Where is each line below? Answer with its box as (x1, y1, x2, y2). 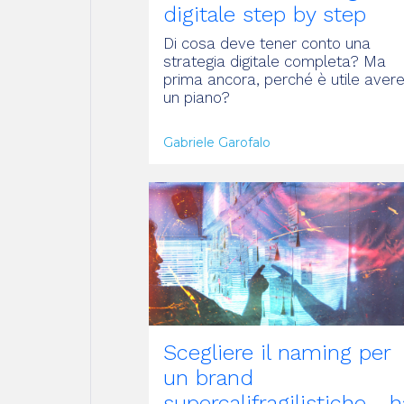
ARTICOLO (168, 156, 227, 170)
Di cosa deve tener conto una (163, 33, 371, 52)
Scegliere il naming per (163, 339, 390, 365)
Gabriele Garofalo (163, 133, 271, 151)
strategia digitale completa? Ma (163, 51, 386, 70)
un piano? (163, 87, 230, 106)
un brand (163, 364, 253, 390)
